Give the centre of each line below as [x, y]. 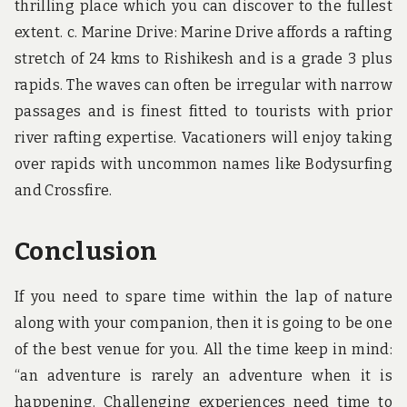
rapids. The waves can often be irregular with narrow [203, 84]
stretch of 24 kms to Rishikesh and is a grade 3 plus [203, 58]
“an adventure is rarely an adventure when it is [203, 375]
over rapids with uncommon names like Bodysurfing [203, 164]
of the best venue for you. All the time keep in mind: [203, 349]
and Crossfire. [64, 190]
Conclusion [86, 251]
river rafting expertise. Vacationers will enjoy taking [203, 137]
